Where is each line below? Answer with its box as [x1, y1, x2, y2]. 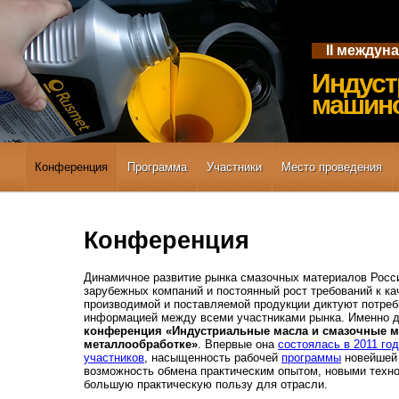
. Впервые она [198, 337, 279, 351]
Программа [126, 160, 187, 174]
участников [84, 350, 145, 364]
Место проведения [281, 160, 382, 174]
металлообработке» [84, 337, 199, 351]
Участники [206, 160, 262, 174]
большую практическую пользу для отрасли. [84, 377, 329, 391]
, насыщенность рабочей [144, 350, 282, 364]
